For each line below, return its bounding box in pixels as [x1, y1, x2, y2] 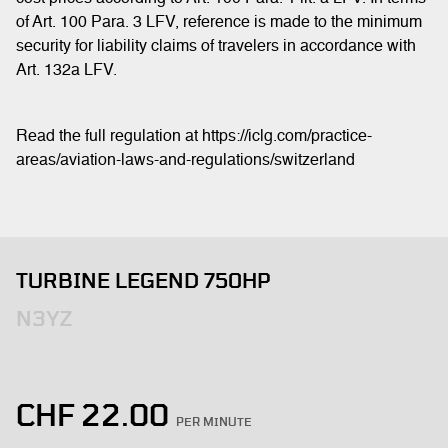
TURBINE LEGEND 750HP [16, 271, 270, 292]
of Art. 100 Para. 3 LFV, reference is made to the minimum [16, 15, 422, 31]
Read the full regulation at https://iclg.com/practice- [16, 129, 372, 145]
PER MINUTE [176, 416, 252, 428]
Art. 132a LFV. [16, 63, 117, 79]
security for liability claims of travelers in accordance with [16, 39, 416, 55]
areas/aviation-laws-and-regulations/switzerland [16, 153, 355, 169]
